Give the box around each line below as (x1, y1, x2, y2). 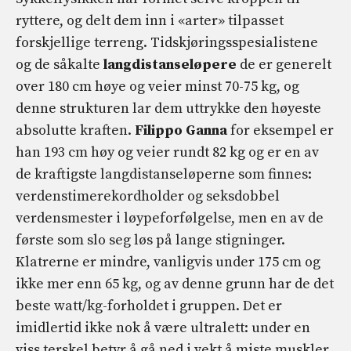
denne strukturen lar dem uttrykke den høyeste (16, 100, 321, 118)
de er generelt (237, 56, 331, 74)
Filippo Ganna (135, 121, 227, 140)
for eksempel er (227, 121, 334, 140)
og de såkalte (16, 56, 103, 74)
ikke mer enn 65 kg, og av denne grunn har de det (16, 275, 334, 294)
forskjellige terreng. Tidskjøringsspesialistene (16, 34, 318, 52)
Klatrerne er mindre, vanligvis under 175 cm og (16, 253, 320, 272)
